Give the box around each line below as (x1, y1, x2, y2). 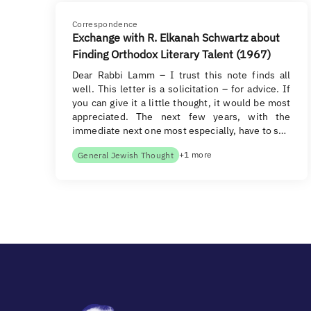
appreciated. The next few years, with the (72, 110, 291, 123)
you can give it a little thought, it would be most (72, 96, 291, 109)
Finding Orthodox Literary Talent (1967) (72, 47, 271, 61)
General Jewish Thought (78, 150, 174, 160)
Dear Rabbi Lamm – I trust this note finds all (72, 69, 291, 81)
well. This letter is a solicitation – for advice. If (72, 83, 291, 95)
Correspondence (72, 19, 138, 29)
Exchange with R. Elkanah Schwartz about (72, 31, 280, 44)
